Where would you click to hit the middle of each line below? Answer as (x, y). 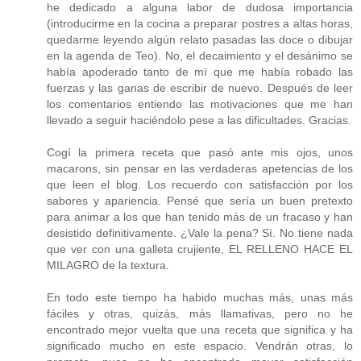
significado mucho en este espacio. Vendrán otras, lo (200, 345)
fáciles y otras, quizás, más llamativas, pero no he (200, 313)
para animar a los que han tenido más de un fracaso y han (200, 216)
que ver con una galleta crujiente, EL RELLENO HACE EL (200, 249)
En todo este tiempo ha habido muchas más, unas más (200, 297)
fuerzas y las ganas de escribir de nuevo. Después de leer (200, 87)
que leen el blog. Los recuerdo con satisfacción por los (200, 184)
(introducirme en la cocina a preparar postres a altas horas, (200, 23)
